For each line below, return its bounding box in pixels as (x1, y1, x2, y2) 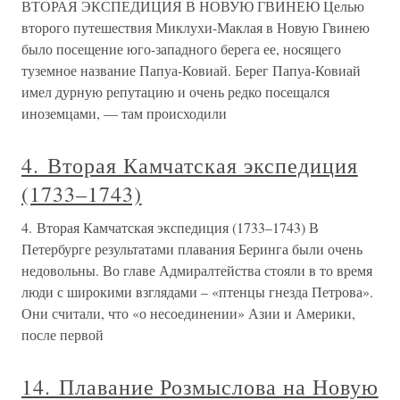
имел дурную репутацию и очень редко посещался (21, 82, 329, 102)
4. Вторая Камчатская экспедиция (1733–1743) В (21, 218, 319, 237)
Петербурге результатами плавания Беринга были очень (21, 239, 362, 259)
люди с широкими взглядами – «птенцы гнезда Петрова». (21, 282, 373, 302)
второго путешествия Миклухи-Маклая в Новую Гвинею (21, 18, 370, 37)
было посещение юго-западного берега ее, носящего (21, 39, 341, 59)
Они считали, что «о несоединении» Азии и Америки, (21, 304, 355, 323)
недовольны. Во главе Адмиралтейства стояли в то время (21, 261, 372, 280)
